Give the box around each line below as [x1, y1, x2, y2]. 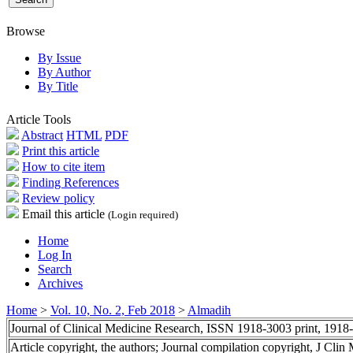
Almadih [188, 303, 231, 317]
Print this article [22, 143, 99, 158]
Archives [38, 276, 83, 290]
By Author [38, 65, 91, 79]
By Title [38, 79, 78, 93]
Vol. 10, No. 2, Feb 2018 [50, 303, 175, 317]
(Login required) [108, 209, 178, 221]
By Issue [38, 50, 81, 65]
